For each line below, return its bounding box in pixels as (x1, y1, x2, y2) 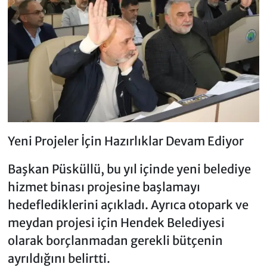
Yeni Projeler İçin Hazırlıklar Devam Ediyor (7, 133, 244, 148)
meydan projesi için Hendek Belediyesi (7, 215, 225, 230)
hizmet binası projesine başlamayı (7, 179, 200, 194)
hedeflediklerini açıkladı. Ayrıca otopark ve (7, 197, 249, 212)
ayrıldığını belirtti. (7, 250, 110, 266)
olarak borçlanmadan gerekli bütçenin (7, 232, 223, 248)
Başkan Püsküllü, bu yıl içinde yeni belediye (7, 161, 251, 176)
